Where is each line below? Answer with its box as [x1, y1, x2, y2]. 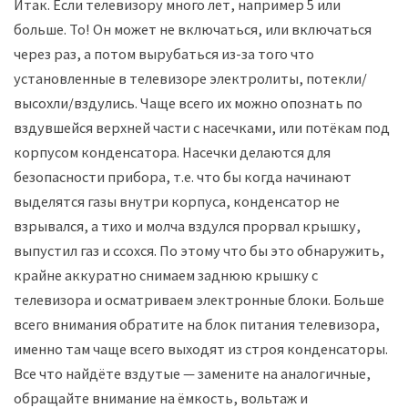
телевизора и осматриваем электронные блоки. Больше [14, 290, 384, 309]
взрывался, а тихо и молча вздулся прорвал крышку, [14, 216, 361, 235]
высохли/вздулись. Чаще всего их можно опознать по [14, 93, 362, 112]
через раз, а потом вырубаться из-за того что [14, 44, 314, 63]
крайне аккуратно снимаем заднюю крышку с [14, 265, 318, 284]
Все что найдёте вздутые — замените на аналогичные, [14, 363, 371, 382]
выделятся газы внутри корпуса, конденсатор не [14, 191, 340, 210]
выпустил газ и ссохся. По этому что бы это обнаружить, [14, 240, 384, 260]
